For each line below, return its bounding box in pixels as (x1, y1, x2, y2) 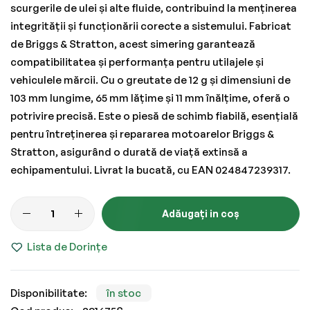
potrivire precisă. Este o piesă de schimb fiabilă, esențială (10, 109, 298, 122)
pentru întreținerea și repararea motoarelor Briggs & (10, 127, 274, 140)
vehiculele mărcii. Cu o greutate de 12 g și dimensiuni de (10, 73, 291, 86)
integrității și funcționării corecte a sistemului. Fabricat (10, 19, 291, 33)
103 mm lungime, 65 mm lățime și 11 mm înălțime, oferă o (10, 91, 290, 104)
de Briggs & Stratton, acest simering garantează (10, 37, 255, 51)
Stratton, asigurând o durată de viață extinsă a (10, 145, 248, 158)
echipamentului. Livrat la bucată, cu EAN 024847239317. (10, 163, 291, 176)
